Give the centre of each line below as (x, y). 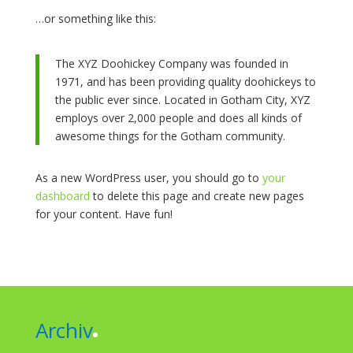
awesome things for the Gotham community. (170, 136)
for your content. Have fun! (104, 214)
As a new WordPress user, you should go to (149, 178)
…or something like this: (95, 19)
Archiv (64, 330)
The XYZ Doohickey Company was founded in (171, 63)
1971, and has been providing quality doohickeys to (185, 82)
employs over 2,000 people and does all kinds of (178, 118)
